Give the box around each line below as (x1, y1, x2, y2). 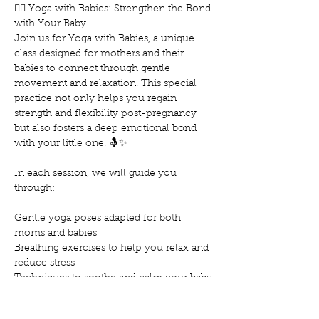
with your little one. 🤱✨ (14, 139, 127, 149)
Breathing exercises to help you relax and (14, 244, 211, 253)
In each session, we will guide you (14, 169, 179, 179)
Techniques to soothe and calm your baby (14, 273, 212, 283)
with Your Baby (14, 19, 86, 29)
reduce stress (14, 258, 75, 268)
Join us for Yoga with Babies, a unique (14, 34, 197, 44)
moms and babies (14, 229, 97, 239)
